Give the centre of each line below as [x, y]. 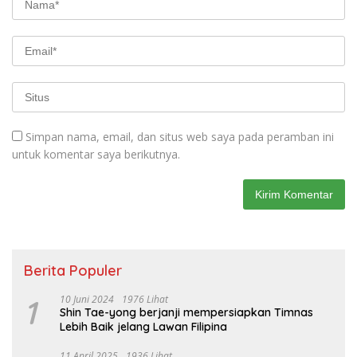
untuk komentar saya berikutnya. [96, 154]
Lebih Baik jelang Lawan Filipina [143, 326]
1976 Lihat [145, 299]
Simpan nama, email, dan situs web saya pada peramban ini [180, 136]
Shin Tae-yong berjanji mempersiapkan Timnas [186, 312]
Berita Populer [73, 270]
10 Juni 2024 [87, 299]
